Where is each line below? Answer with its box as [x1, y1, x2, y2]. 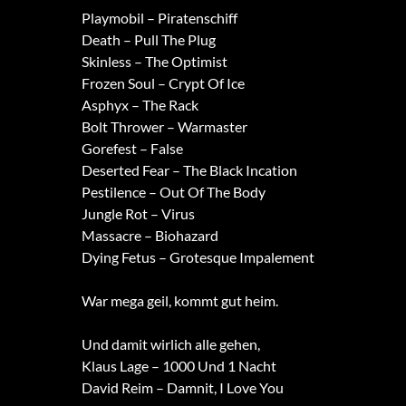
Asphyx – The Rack [81, 96, 198, 114]
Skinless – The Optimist [81, 53, 227, 71]
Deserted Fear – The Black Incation [81, 161, 297, 179]
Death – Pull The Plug [81, 31, 216, 49]
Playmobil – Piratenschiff [81, 9, 237, 27]
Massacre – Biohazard [81, 227, 218, 245]
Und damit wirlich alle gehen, [81, 335, 260, 353]
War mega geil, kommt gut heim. [81, 292, 278, 310]
